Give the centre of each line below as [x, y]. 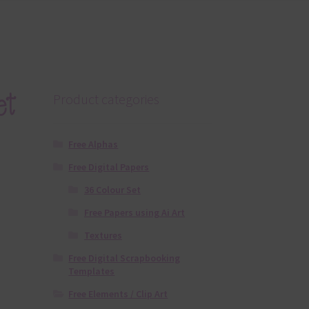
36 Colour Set [112, 190]
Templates [92, 271]
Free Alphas [93, 144]
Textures [103, 236]
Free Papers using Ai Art [134, 213]
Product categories [106, 99]
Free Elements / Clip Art [118, 294]
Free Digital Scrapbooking [124, 258]
